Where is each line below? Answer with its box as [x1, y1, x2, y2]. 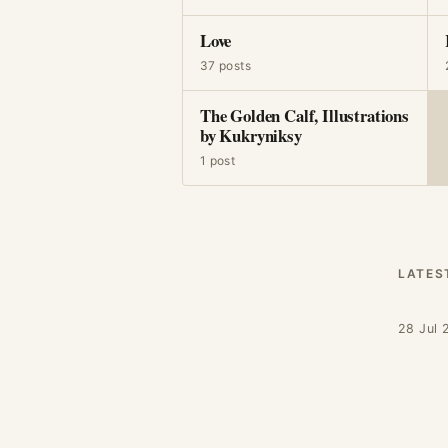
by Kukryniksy [200, 123, 302, 148]
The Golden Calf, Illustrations [200, 103, 409, 128]
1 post [200, 153, 236, 168]
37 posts [200, 58, 251, 73]
